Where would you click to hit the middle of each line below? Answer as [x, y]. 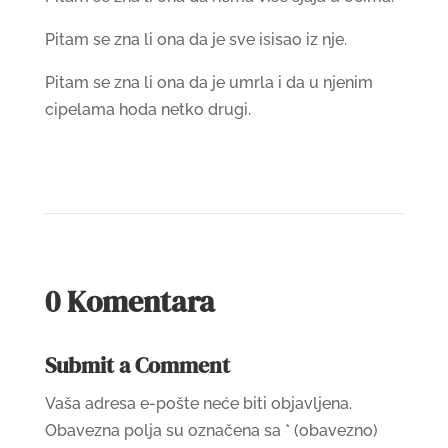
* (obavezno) [331, 430]
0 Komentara [129, 301]
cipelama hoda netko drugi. [147, 109]
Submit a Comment [137, 364]
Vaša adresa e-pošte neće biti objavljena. [198, 403]
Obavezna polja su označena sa [164, 430]
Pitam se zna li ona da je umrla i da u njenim [208, 82]
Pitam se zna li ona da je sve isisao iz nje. [195, 39]
